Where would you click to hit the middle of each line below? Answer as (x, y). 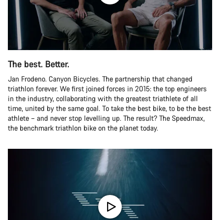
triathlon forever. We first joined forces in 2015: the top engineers (107, 89)
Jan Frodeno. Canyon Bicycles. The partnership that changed (100, 79)
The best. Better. (39, 64)
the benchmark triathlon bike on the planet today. (83, 128)
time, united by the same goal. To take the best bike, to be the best (110, 109)
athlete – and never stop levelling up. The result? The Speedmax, (106, 118)
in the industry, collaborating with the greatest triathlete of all (103, 99)
